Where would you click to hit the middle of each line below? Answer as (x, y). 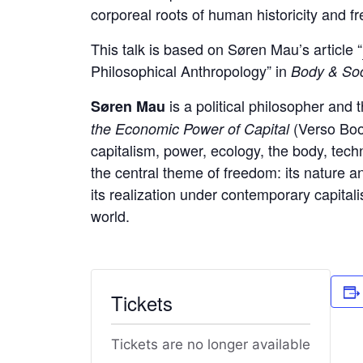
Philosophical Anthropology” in (191, 71)
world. (110, 216)
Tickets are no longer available (211, 345)
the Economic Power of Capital (190, 129)
